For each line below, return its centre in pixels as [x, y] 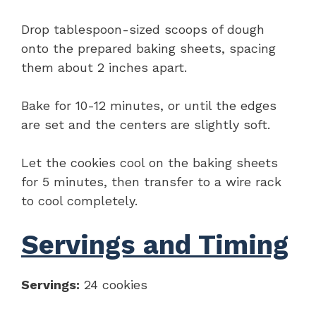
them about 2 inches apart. [104, 67]
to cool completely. [79, 200]
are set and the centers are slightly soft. [146, 124]
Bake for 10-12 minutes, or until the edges [149, 105]
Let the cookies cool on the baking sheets [150, 162]
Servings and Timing [155, 244]
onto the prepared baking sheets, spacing [148, 48]
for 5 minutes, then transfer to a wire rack [151, 181]
